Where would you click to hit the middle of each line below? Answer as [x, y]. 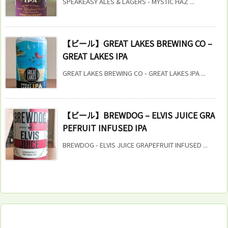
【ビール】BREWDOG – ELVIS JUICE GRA [139, 115]
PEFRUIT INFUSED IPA [105, 127]
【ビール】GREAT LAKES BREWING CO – [137, 43]
